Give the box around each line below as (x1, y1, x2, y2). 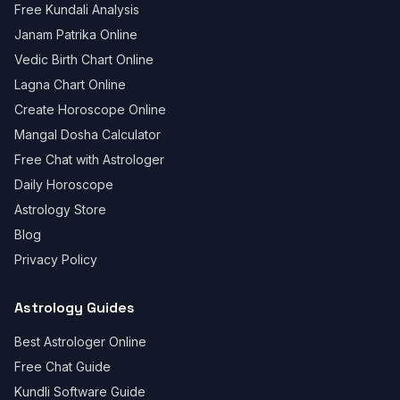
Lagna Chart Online (14, 77, 126, 92)
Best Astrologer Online (14, 334, 146, 349)
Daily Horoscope (14, 177, 113, 192)
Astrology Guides (14, 298, 135, 317)
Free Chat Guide (14, 359, 111, 374)
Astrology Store (14, 202, 106, 217)
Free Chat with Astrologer (14, 152, 164, 167)
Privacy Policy (14, 252, 97, 267)
